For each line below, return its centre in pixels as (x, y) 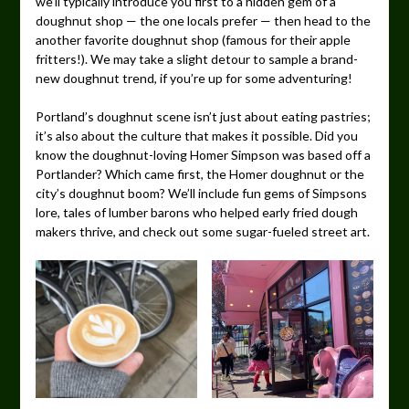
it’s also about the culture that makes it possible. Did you (196, 136)
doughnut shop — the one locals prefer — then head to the (203, 21)
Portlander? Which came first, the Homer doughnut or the (199, 174)
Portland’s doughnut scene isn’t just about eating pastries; (203, 117)
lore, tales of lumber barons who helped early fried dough (196, 213)
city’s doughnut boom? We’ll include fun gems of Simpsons (201, 194)
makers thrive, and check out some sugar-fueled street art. (202, 232)
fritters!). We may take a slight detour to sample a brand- (196, 59)
